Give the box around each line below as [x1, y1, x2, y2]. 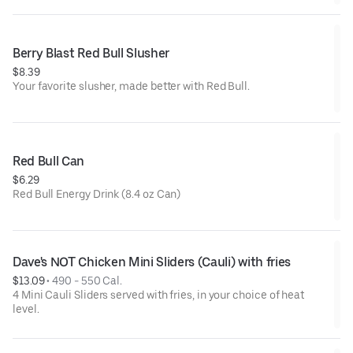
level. [13, 303, 39, 316]
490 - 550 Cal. [52, 274, 123, 288]
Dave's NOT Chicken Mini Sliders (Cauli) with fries [13, 255, 291, 270]
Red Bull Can [13, 154, 85, 169]
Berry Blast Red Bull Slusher [13, 46, 170, 61]
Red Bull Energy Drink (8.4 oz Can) [13, 188, 181, 201]
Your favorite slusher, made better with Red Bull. [13, 80, 251, 93]
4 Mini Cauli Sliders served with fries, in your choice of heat [13, 288, 305, 302]
